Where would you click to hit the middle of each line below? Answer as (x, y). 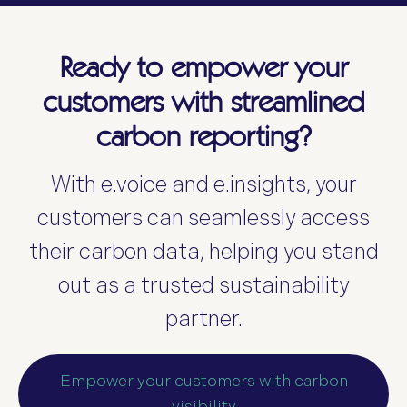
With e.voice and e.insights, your (203, 184)
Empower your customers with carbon (203, 381)
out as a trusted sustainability (203, 285)
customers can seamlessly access (203, 218)
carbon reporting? (203, 135)
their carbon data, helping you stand (203, 252)
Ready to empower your (203, 66)
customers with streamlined (203, 101)
